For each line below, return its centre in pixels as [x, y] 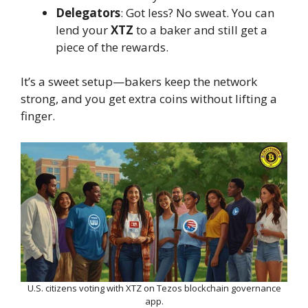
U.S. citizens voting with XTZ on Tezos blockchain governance [154, 288]
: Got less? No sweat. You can [197, 12]
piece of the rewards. [112, 47]
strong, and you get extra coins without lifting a [149, 99]
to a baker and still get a [200, 30]
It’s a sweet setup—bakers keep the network [139, 82]
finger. [38, 116]
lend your [83, 30]
